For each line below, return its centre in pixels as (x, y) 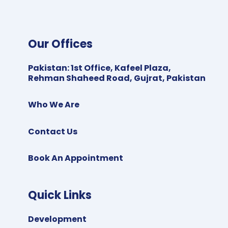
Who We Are (53, 105)
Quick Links (60, 195)
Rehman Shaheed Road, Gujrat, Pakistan (117, 78)
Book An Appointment (75, 158)
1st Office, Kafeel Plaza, (121, 68)
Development (57, 219)
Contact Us (52, 131)
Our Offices (60, 44)
